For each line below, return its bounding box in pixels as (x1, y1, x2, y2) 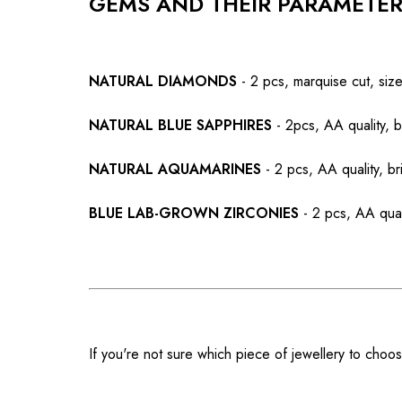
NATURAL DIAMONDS (89, 71, 237, 92)
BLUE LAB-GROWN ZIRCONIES (89, 203, 299, 224)
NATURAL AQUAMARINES (89, 159, 261, 180)
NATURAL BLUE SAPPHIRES (89, 115, 272, 136)
